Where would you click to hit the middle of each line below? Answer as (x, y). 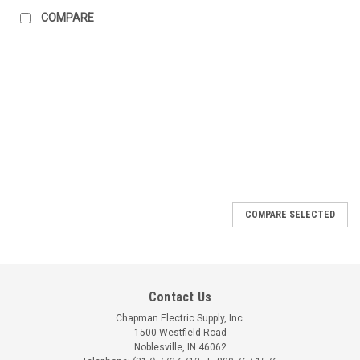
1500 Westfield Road (180, 332)
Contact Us (180, 297)
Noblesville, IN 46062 (180, 347)
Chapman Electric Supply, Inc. (180, 318)
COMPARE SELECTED (290, 214)
